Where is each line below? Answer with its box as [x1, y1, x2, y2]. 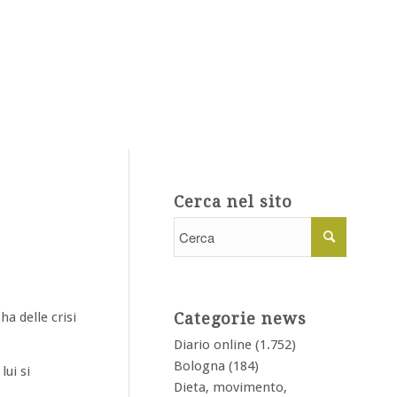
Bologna [174, 358, 225, 374]
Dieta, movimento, [174, 379, 287, 395]
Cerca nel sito [174, 192, 292, 211]
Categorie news [174, 309, 307, 328]
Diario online [174, 337, 252, 353]
